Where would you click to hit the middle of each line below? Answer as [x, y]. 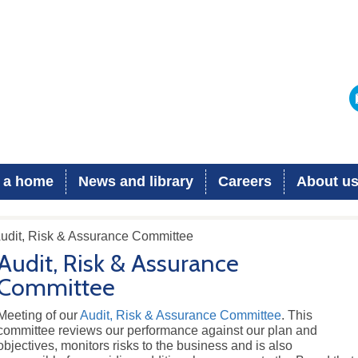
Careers [245, 181]
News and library [136, 181]
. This [297, 315]
